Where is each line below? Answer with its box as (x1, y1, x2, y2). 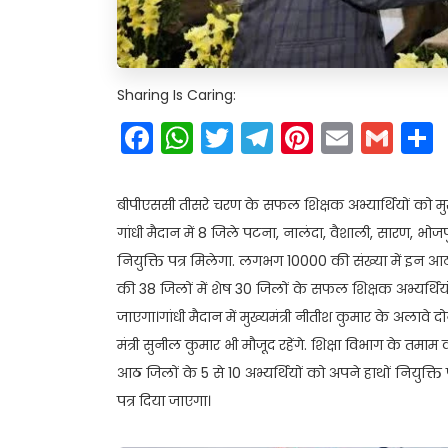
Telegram (273, 114, 421, 160)
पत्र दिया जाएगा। (117, 390, 211, 411)
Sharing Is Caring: (117, 84, 236, 105)
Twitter (233, 114, 338, 160)
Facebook (153, 114, 305, 160)
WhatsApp (193, 114, 358, 160)
